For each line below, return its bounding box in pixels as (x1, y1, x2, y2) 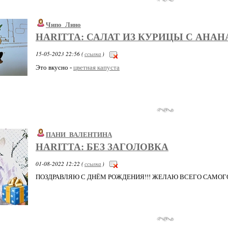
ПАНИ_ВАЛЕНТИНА (46, 130, 112, 138)
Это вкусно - (36, 63, 73, 71)
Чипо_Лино (46, 21, 81, 29)
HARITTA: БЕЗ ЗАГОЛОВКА (36, 141, 168, 152)
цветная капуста (73, 63, 120, 71)
